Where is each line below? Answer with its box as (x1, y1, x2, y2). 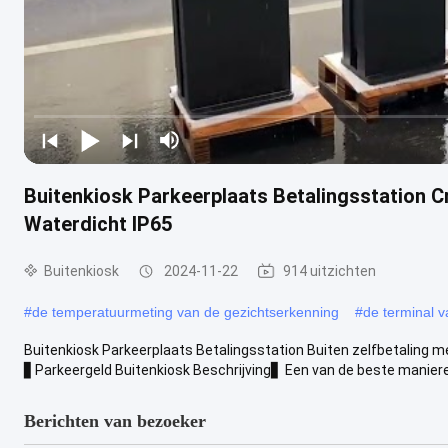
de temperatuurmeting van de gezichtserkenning (32, 303, 339, 320)
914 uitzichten (283, 262, 376, 279)
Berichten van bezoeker (24, 410, 206, 431)
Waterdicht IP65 (24, 211, 172, 236)
